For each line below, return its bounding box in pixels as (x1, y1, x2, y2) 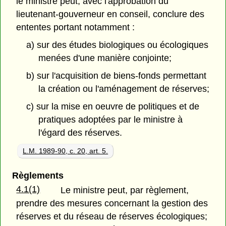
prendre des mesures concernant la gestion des (16, 198, 208, 208)
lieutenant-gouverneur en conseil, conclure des (16, 9, 205, 20)
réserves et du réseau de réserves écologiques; (16, 211, 208, 221)
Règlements (12, 170, 64, 181)
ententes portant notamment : (16, 22, 135, 33)
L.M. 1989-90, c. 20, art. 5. (23, 146, 108, 155)
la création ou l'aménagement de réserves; (38, 83, 210, 94)
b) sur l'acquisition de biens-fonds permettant (26, 70, 206, 81)
